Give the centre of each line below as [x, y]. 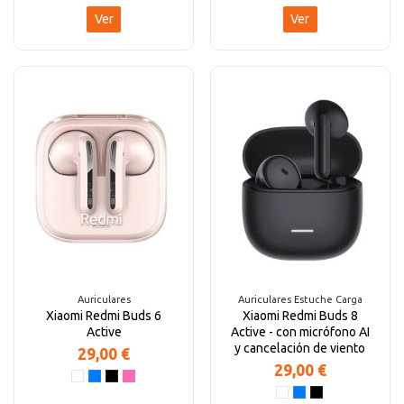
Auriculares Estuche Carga [300, 299]
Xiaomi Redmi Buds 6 [104, 316]
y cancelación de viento [300, 349]
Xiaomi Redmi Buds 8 [300, 316]
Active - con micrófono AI [300, 332]
